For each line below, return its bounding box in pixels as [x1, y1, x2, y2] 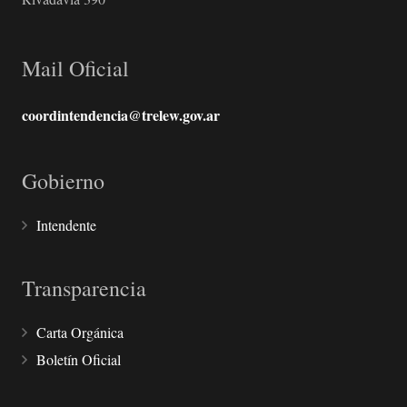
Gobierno [22, 165, 104, 195]
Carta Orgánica [36, 322, 124, 342]
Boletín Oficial [36, 349, 121, 369]
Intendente [36, 214, 96, 234]
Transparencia [22, 273, 146, 303]
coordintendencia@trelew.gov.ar [22, 104, 220, 125]
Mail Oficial [22, 53, 129, 83]
